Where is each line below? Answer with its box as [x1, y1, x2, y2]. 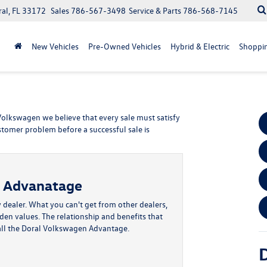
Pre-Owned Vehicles [88, 41, 161, 52]
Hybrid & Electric [170, 41, 229, 52]
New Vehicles [32, 41, 79, 52]
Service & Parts [129, 5, 181, 16]
